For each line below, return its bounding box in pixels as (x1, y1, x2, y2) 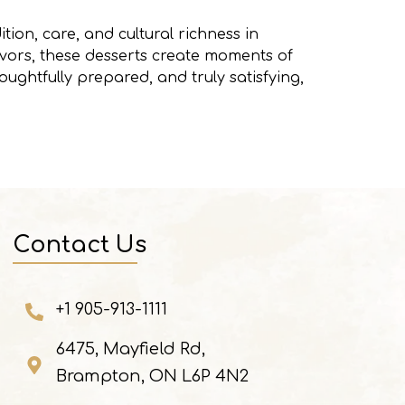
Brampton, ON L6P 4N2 (56, 366, 250, 385)
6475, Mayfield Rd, (56, 339, 206, 358)
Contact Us (13, 231, 146, 258)
